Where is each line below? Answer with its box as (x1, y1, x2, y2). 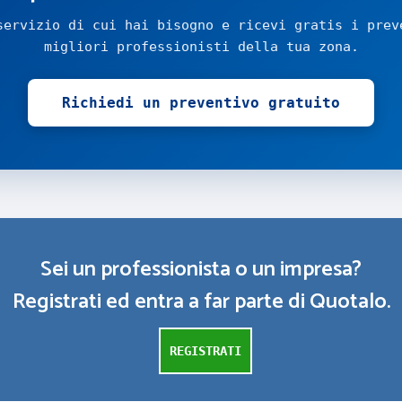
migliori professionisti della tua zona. (43, 39, 359, 55)
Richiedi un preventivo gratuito (62, 94, 340, 111)
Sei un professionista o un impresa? (40, 252, 362, 287)
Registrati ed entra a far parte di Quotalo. (12, 284, 390, 319)
